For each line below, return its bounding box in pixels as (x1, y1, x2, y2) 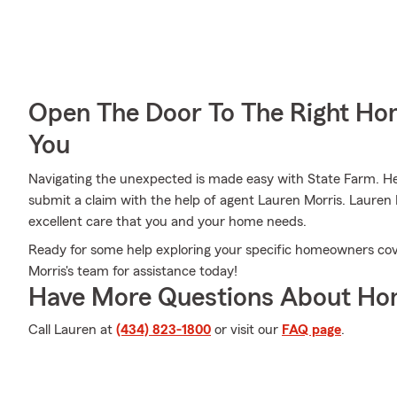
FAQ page (282, 323, 341, 337)
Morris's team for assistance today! (28, 264, 237, 278)
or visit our (211, 323, 282, 337)
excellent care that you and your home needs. (28, 214, 307, 229)
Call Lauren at (28, 323, 116, 337)
